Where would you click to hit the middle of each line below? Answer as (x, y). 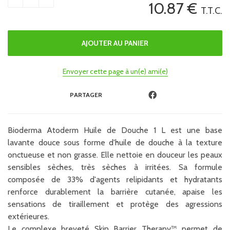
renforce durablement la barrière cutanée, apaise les (115, 191)
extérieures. (28, 216)
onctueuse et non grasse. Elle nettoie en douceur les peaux (115, 155)
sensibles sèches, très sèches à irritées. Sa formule (115, 167)
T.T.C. (212, 11)
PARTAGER (86, 95)
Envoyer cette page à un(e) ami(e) (115, 71)
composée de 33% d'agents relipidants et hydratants (115, 179)
